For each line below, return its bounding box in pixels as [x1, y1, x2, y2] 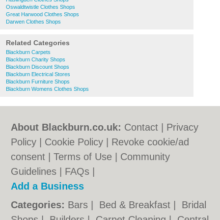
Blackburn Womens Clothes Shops [6, 86, 89, 92]
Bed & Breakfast [99, 199, 174, 210]
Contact [124, 122, 159, 133]
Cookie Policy [45, 137, 104, 147]
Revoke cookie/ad [111, 137, 190, 147]
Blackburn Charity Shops [6, 56, 65, 62]
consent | [11, 151, 54, 162]
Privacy [166, 122, 199, 133]
